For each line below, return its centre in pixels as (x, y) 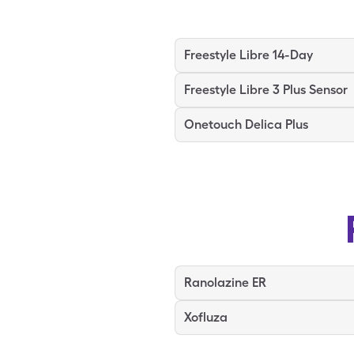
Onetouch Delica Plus (246, 124)
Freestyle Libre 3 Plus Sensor (266, 90)
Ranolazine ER (225, 282)
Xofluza (206, 317)
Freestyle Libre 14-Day (249, 55)
